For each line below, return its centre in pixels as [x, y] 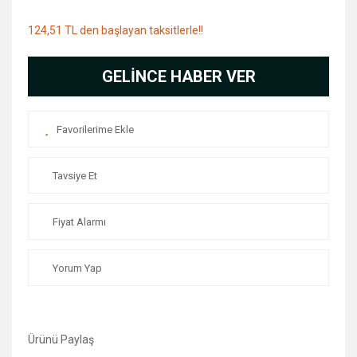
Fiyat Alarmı [79, 222]
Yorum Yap [77, 268]
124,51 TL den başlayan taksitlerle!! [116, 30]
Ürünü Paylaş [61, 339]
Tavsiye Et [75, 175]
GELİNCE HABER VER [178, 76]
